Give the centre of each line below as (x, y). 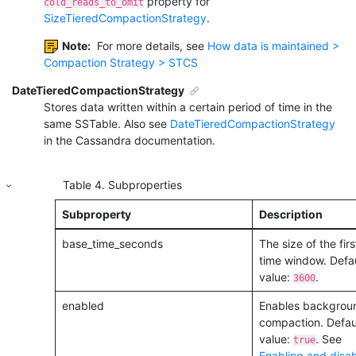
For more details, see (151, 45)
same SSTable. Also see (107, 123)
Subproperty (96, 214)
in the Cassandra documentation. (130, 140)
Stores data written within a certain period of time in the (188, 106)
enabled (83, 305)
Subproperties (145, 185)
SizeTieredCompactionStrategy (125, 17)
